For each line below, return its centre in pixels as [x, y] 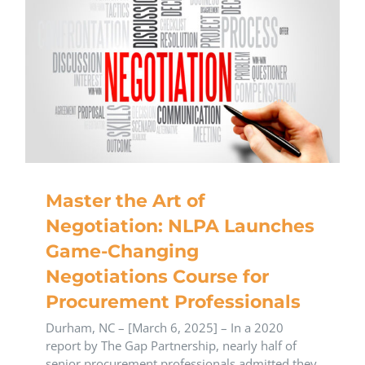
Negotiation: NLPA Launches [180, 226]
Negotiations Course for [157, 277]
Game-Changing [122, 252]
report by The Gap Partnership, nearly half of [171, 346]
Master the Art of [125, 201]
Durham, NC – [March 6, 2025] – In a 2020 [165, 328]
